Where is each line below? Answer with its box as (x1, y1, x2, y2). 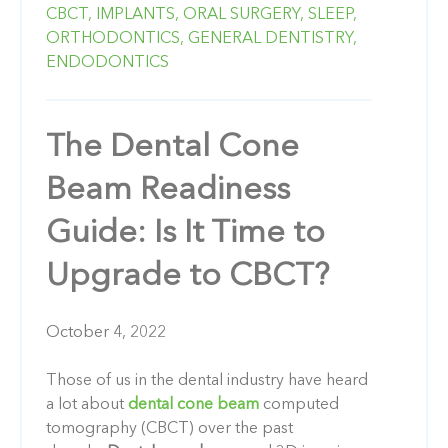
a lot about (46, 396, 124, 413)
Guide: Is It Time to (46, 217, 325, 250)
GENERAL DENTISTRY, (188, 30, 357, 47)
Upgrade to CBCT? (46, 260, 329, 293)
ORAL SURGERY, (183, 6, 304, 23)
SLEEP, (308, 6, 357, 23)
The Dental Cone (46, 131, 299, 164)
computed (263, 396, 339, 413)
